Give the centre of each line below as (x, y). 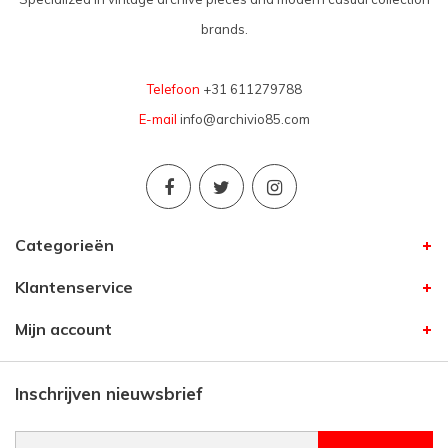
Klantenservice (74, 287)
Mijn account (63, 329)
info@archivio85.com (244, 119)
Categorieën (64, 245)
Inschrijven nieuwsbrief (109, 394)
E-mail (157, 119)
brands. (224, 29)
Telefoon (173, 89)
